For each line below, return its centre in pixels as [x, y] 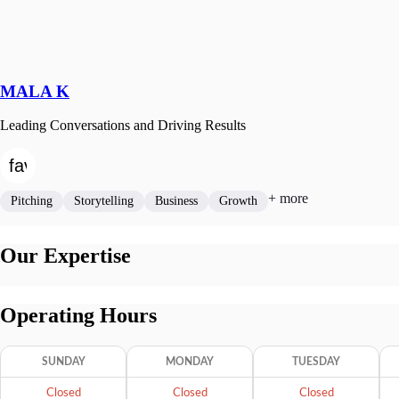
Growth [238, 201]
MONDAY [190, 362]
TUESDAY [316, 362]
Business [176, 201]
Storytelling [104, 201]
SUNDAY [63, 362]
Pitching [32, 201]
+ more [288, 199]
